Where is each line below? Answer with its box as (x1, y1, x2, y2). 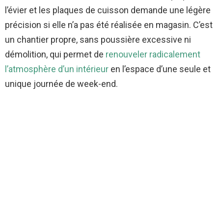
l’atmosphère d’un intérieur (5, 64, 109, 75)
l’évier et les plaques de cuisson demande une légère (5, 5, 211, 16)
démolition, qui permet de (5, 49, 106, 60)
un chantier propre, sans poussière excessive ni (5, 34, 191, 45)
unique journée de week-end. (5, 79, 118, 89)
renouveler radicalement (106, 49, 200, 60)
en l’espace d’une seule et (109, 64, 211, 75)
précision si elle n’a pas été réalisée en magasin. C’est (5, 20, 213, 30)
